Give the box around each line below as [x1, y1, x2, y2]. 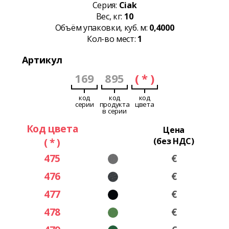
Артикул [21, 54, 62, 66]
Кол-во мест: [87, 33, 138, 45]
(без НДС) [153, 135, 194, 147]
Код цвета [26, 122, 78, 136]
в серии [102, 106, 127, 116]
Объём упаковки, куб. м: [55, 22, 150, 34]
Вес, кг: [96, 11, 124, 22]
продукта [99, 100, 130, 109]
